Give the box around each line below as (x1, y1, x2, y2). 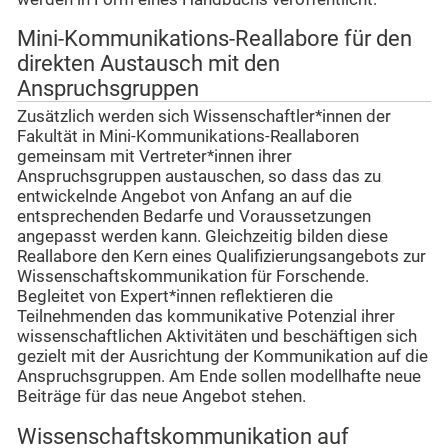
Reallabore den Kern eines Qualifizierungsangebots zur (17, 247, 426, 267)
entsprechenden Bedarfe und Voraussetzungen (17, 207, 371, 227)
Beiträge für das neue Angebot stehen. (17, 387, 306, 407)
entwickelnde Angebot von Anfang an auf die (17, 187, 352, 207)
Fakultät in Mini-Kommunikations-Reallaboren (17, 127, 359, 147)
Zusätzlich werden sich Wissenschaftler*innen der (17, 107, 391, 127)
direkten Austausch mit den (17, 50, 280, 76)
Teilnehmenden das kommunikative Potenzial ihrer (17, 307, 395, 327)
